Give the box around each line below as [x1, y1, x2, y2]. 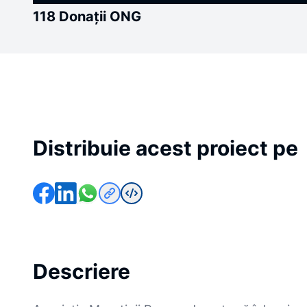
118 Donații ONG [33, 8, 141, 25]
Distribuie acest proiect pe [33, 135, 298, 160]
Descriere [33, 258, 130, 284]
